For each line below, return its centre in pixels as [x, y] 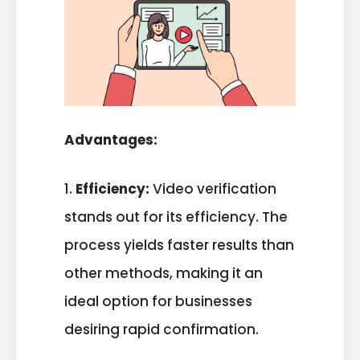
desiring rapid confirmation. [162, 329]
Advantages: [111, 140]
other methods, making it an [164, 273]
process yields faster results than [179, 245]
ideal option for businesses [158, 301]
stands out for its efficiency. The [176, 217]
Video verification [213, 188]
